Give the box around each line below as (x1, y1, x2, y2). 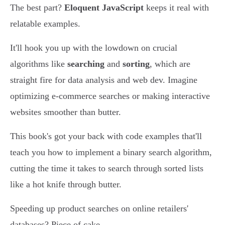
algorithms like (10, 59, 67, 69)
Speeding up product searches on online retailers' (10, 203, 188, 214)
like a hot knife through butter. (10, 179, 122, 190)
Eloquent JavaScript (64, 3, 144, 13)
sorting (123, 59, 150, 69)
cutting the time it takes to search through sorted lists (10, 163, 203, 174)
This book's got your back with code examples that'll (10, 131, 202, 142)
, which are (150, 59, 190, 69)
